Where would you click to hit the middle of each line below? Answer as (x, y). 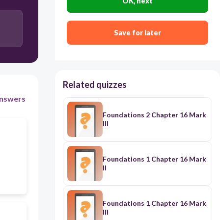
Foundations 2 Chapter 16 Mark (154, 115)
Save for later (137, 33)
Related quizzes (95, 85)
